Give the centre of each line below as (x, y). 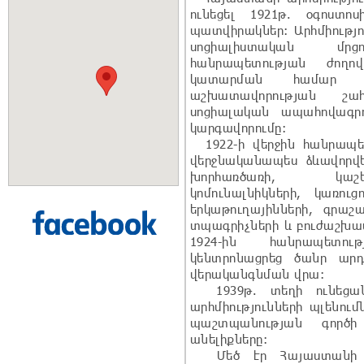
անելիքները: (229, 339)
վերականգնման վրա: (258, 274)
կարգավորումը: (238, 128)
